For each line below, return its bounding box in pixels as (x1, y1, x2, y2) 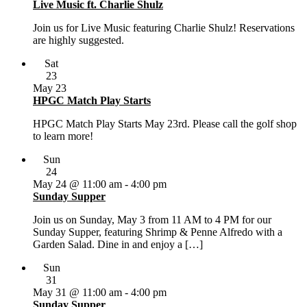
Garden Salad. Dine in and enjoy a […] (33, 238, 203, 250)
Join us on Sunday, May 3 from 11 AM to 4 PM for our (33, 213, 271, 225)
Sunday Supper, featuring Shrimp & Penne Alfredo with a (33, 225, 282, 238)
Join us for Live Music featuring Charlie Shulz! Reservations (33, 21, 295, 34)
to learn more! (33, 130, 93, 142)
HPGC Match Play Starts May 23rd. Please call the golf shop (33, 117, 297, 130)
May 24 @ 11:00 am (33, 177, 122, 190)
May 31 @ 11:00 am (33, 286, 122, 298)
